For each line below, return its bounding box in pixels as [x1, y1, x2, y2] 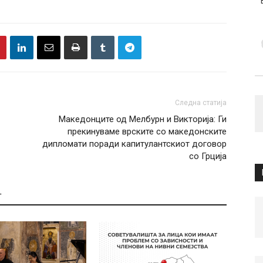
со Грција [189, 151, 227, 161]
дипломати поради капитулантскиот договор [42, 139, 227, 149]
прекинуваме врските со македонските [68, 126, 227, 137]
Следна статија [175, 99, 227, 107]
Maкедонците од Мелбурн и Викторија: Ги [59, 114, 227, 124]
